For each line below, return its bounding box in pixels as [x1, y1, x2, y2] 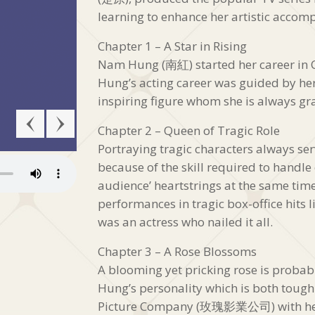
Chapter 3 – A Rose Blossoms [98, 243, 257, 260]
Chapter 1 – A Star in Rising [98, 38, 247, 55]
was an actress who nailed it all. [98, 214, 273, 231]
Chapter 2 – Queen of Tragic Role [98, 122, 280, 139]
